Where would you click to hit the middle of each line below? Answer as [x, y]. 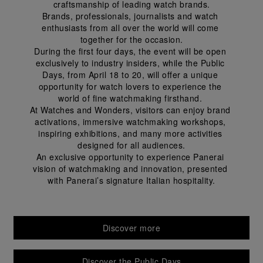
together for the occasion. [131, 39]
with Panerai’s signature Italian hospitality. [131, 180]
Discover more [131, 228]
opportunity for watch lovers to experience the [131, 86]
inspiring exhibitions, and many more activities [131, 133]
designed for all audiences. [131, 145]
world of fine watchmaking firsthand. [131, 98]
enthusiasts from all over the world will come [131, 28]
